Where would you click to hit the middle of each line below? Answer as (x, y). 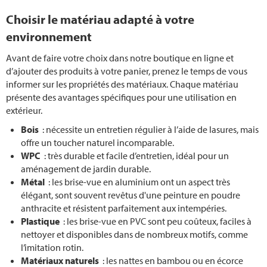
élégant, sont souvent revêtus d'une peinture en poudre (131, 195)
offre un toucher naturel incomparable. (97, 143)
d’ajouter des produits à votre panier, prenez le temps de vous (127, 71)
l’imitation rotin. (52, 248)
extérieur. (24, 111)
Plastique (41, 221)
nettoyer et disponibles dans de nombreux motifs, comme (134, 235)
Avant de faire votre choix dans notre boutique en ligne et (120, 58)
